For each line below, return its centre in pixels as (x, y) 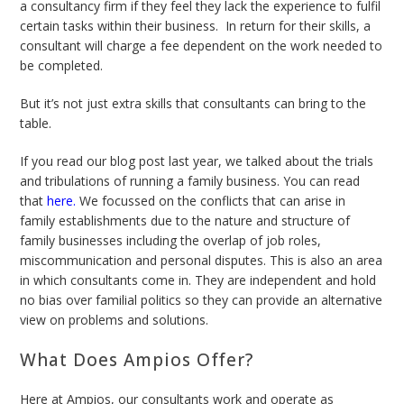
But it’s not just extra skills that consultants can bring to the (193, 104)
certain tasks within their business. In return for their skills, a (196, 26)
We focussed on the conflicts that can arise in (211, 201)
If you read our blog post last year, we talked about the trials (197, 161)
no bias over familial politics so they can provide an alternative (202, 300)
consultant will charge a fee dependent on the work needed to (202, 46)
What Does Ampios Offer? (140, 360)
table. (38, 124)
